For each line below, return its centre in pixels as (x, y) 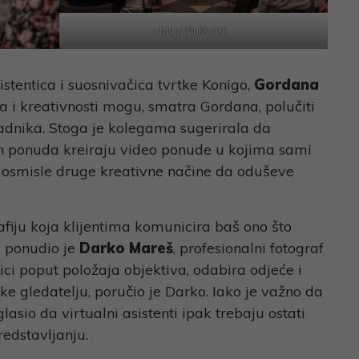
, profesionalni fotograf (248, 248)
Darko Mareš (126, 248)
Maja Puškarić (194, 30)
